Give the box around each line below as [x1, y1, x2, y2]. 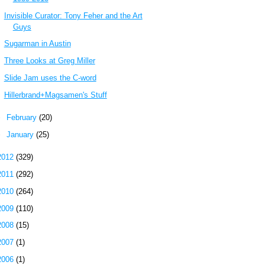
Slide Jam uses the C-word [4, 73, 96, 82]
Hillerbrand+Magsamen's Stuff [4, 90, 107, 99]
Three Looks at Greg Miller [4, 56, 95, 66]
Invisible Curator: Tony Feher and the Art [4, 11, 143, 20]
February [6, 113, 39, 122]
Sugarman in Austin [4, 39, 71, 49]
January [6, 130, 36, 139]
